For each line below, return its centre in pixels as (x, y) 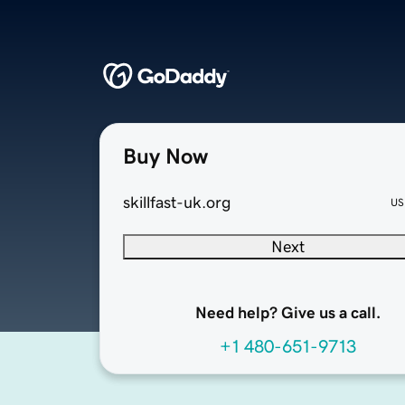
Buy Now (165, 157)
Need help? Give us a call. (287, 313)
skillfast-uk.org (177, 203)
